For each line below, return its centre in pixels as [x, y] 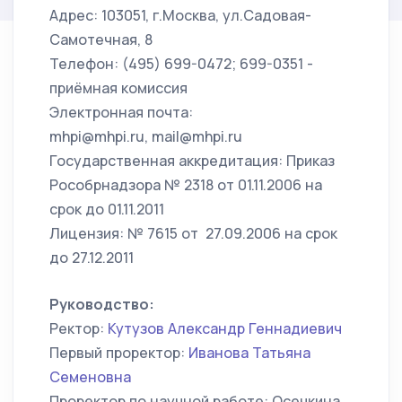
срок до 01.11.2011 [107, 209]
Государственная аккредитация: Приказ [192, 161]
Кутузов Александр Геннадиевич [225, 328]
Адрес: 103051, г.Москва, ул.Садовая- [180, 15]
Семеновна [90, 377]
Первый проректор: [119, 353]
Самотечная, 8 [101, 39]
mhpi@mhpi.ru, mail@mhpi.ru [146, 136]
